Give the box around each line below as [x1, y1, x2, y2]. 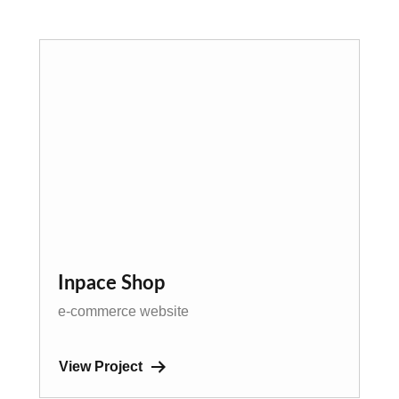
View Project [59, 358, 142, 374]
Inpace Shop [58, 273, 166, 294]
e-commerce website [58, 304, 189, 320]
